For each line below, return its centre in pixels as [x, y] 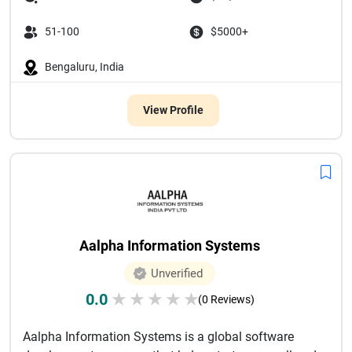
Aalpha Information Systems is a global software [158, 337]
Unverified [177, 273]
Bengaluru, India [84, 67]
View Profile [173, 110]
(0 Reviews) [226, 299]
